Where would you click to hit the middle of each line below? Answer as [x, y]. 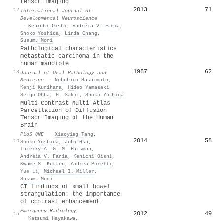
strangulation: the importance [70, 194]
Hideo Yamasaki [88, 87]
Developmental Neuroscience [59, 18]
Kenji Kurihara [41, 87]
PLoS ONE [32, 134]
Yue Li [29, 171]
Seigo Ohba [35, 94]
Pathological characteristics [69, 49]
